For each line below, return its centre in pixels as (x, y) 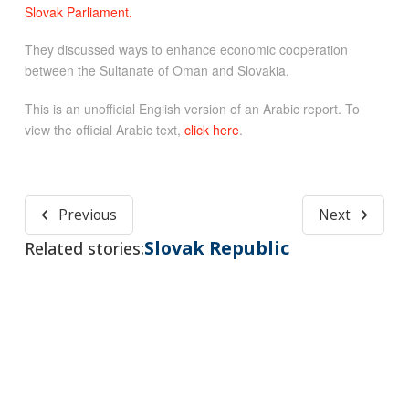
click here (211, 129)
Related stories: (84, 249)
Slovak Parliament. (78, 11)
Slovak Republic (216, 247)
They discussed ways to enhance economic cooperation (186, 50)
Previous (87, 215)
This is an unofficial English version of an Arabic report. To (192, 108)
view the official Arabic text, (104, 129)
